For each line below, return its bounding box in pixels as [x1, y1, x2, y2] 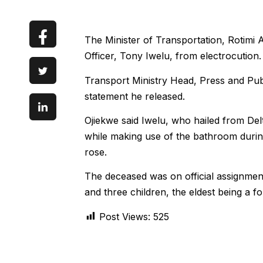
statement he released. [84, 90, 185, 102]
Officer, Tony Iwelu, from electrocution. [84, 50, 261, 62]
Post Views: [99, 210, 150, 222]
